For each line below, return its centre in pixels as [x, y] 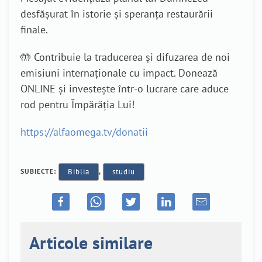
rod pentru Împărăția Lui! [77, 105]
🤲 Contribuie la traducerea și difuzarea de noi [125, 57]
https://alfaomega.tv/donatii [84, 132]
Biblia [79, 172]
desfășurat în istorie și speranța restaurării [117, 14]
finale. [34, 30]
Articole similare [91, 242]
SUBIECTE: [39, 171]
